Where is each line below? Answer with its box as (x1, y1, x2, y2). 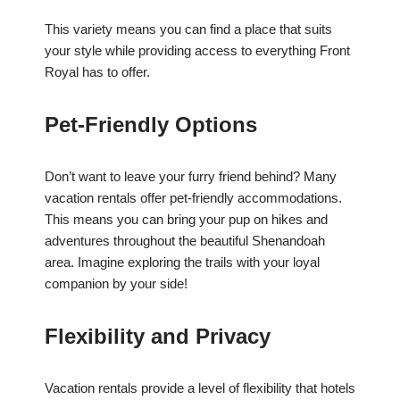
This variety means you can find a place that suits (45, 21, 332, 37)
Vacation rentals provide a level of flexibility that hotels (45, 380, 355, 396)
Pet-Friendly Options (45, 112, 257, 137)
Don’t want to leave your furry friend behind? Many (45, 169, 337, 185)
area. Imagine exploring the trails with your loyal (45, 254, 320, 271)
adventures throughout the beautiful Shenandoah (45, 233, 325, 249)
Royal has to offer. (45, 64, 150, 80)
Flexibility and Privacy (45, 324, 271, 349)
